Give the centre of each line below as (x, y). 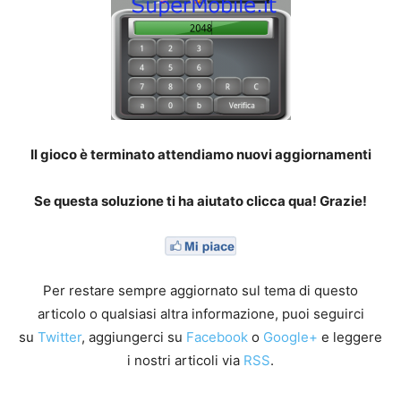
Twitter (60, 337)
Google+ (290, 337)
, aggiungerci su (134, 337)
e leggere (350, 337)
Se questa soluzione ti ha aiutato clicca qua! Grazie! (200, 201)
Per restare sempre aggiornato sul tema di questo (200, 291)
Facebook (217, 337)
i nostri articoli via (185, 361)
